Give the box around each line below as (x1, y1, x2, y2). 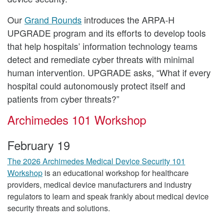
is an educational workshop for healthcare (43, 167, 189, 178)
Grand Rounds (24, 13, 82, 26)
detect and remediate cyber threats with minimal (7, 52, 194, 66)
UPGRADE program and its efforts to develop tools (7, 26, 206, 39)
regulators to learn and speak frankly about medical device (7, 190, 209, 202)
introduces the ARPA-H (82, 13, 175, 26)
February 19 (7, 136, 70, 153)
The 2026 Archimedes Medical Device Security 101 (7, 155, 185, 167)
